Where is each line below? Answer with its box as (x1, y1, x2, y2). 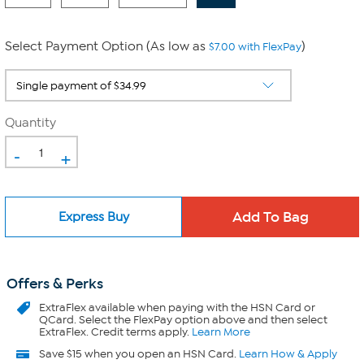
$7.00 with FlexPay (209, 40, 301, 54)
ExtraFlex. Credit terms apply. (39, 325, 192, 339)
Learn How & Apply (239, 347, 337, 361)
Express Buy (58, 209, 129, 224)
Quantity (5, 115, 56, 130)
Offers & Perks (6, 275, 103, 292)
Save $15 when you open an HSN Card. (39, 347, 239, 361)
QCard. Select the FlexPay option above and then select (39, 313, 327, 327)
